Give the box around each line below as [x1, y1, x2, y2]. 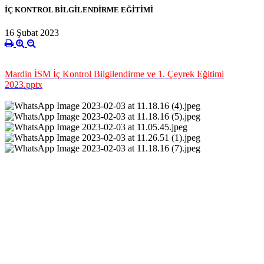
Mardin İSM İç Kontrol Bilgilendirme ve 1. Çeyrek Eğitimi [5, 69, 224, 80]
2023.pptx [5, 80, 42, 90]
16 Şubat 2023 [5, 28, 59, 38]
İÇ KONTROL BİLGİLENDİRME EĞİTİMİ [5, 5, 153, 14]
